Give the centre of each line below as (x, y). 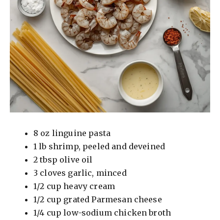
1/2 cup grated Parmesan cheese (98, 200)
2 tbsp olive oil (63, 160)
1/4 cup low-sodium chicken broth (102, 213)
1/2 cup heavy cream (74, 186)
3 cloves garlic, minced (80, 173)
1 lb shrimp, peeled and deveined (99, 147)
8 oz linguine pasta (72, 133)
